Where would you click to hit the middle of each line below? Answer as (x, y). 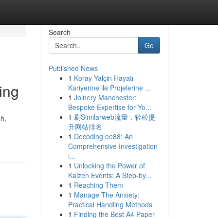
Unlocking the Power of (109, 165)
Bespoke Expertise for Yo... (109, 107)
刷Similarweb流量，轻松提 (114, 117)
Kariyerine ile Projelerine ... (109, 88)
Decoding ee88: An (103, 136)
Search (59, 32)
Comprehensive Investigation (113, 146)
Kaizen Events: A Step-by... (109, 175)
